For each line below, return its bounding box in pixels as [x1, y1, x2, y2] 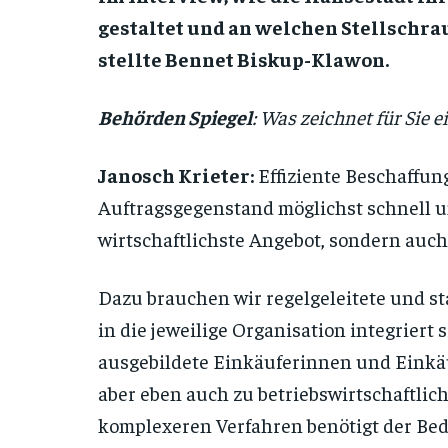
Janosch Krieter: [97, 162, 254, 187]
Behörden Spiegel [97, 104, 252, 129]
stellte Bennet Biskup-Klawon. [97, 46, 392, 71]
